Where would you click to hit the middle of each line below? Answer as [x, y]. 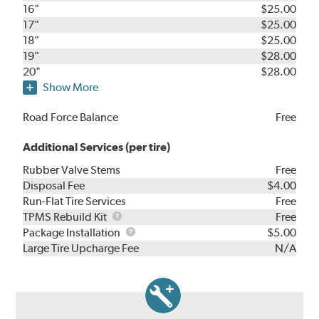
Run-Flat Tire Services [75, 202]
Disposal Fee [54, 186]
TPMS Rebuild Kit [66, 217]
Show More [71, 88]
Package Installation [73, 233]
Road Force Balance [71, 117]
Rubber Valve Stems [72, 170]
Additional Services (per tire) [97, 147]
